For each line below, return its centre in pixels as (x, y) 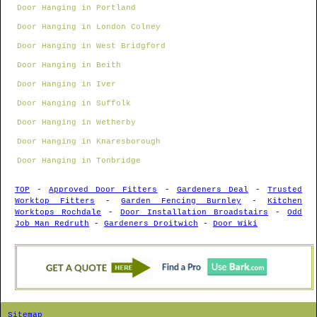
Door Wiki (235, 224)
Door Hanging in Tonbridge (79, 161)
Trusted (285, 190)
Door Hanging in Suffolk (74, 104)
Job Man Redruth (52, 224)
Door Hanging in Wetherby (76, 123)
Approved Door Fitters (103, 190)
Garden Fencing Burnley (181, 201)
